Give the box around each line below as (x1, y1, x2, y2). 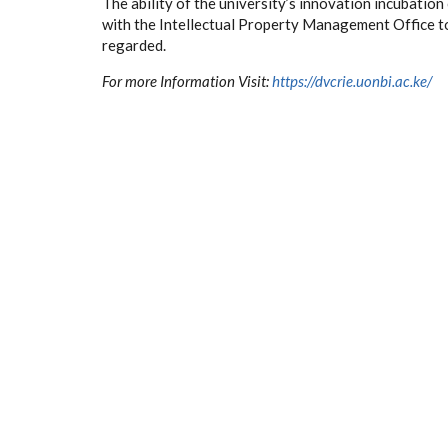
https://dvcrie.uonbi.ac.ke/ (272, 72, 432, 90)
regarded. (102, 36, 166, 54)
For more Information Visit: (102, 72, 272, 90)
